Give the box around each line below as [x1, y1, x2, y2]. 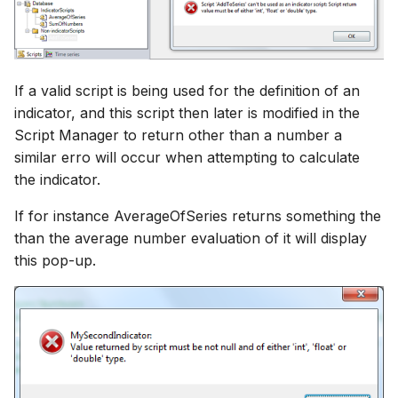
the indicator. [14, 171, 100, 189]
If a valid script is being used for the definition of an [14, 82, 360, 100]
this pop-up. [14, 251, 96, 270]
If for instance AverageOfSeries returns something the [14, 207, 381, 226]
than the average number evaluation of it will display [14, 229, 367, 248]
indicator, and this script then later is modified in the [14, 104, 360, 123]
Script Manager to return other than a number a [14, 126, 342, 145]
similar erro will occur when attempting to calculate [14, 148, 360, 167]
